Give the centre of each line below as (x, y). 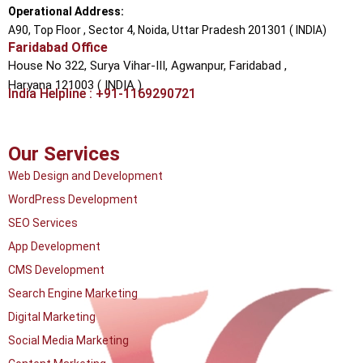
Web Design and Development (85, 176)
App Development (54, 246)
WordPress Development (73, 199)
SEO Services (43, 223)
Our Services (64, 154)
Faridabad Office (58, 47)
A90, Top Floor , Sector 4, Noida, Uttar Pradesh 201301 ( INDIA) (167, 30)
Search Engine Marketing (73, 293)
